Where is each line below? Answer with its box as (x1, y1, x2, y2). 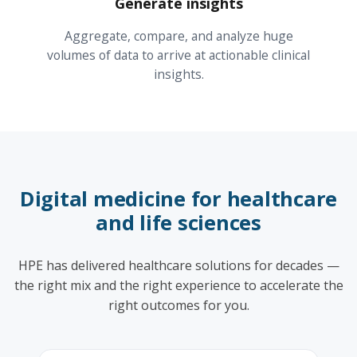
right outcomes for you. (108, 296, 249, 314)
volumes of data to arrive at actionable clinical (47, 45, 310, 64)
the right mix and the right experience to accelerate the (14, 276, 343, 294)
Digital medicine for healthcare (19, 184, 338, 213)
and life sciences (96, 208, 261, 237)
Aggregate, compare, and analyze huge (64, 26, 293, 45)
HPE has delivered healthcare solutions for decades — (18, 256, 339, 274)
